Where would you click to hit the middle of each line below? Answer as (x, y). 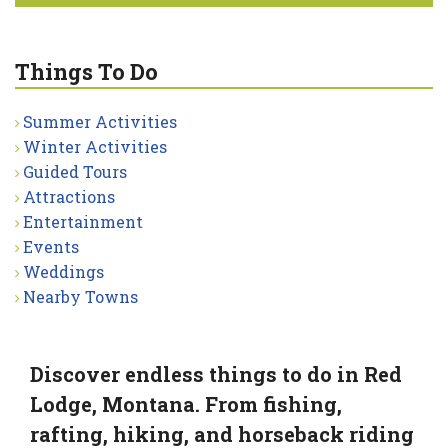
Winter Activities (95, 146)
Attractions (69, 196)
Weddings (63, 271)
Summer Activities (100, 121)
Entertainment (83, 221)
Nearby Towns (80, 296)
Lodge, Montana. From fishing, (186, 403)
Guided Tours (75, 171)
